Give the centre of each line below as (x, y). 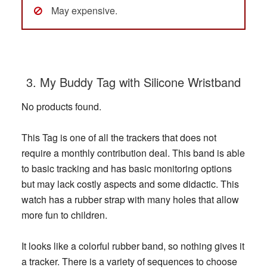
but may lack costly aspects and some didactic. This (130, 184)
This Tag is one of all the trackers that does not (119, 138)
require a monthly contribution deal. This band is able (133, 153)
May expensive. (84, 11)
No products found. (61, 107)
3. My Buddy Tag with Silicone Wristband (133, 82)
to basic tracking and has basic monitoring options (126, 169)
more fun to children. (64, 215)
